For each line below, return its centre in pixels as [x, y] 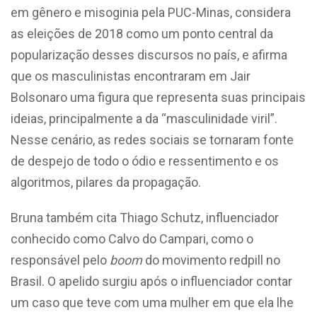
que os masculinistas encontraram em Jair [131, 76]
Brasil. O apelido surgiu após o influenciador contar [151, 281]
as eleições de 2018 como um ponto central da [142, 33]
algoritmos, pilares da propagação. [107, 182]
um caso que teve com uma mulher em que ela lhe [152, 302]
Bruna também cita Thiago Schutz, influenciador [145, 217]
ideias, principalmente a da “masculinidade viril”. [144, 118]
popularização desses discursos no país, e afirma [149, 54]
